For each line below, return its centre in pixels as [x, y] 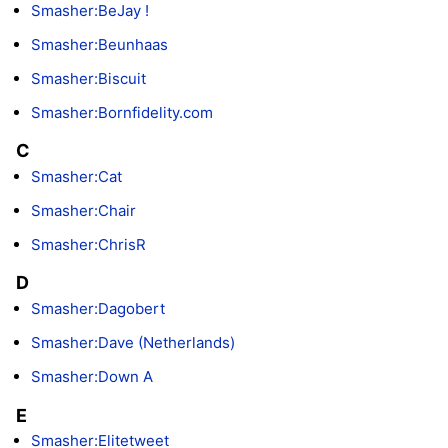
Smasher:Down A [92, 377]
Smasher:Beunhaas [99, 45]
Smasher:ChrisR [88, 245]
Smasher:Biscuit [88, 79]
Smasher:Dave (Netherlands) [133, 343]
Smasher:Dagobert [98, 309]
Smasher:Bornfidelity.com [122, 113]
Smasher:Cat [76, 177]
